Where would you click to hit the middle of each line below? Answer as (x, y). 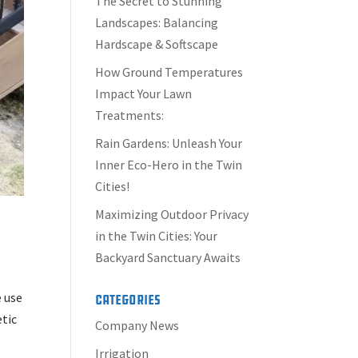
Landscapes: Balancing (157, 22)
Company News (137, 325)
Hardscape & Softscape (157, 44)
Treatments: (130, 115)
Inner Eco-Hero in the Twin (169, 165)
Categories (128, 300)
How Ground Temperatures (169, 72)
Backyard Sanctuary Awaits (168, 257)
